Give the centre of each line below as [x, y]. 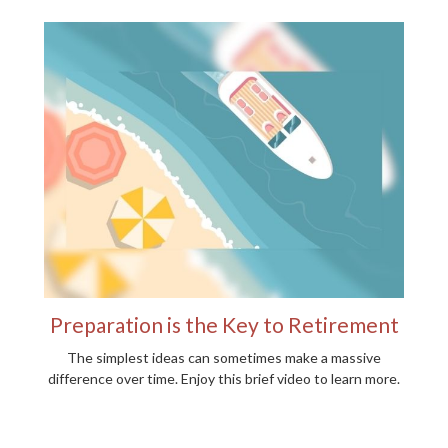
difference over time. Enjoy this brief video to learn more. [224, 379]
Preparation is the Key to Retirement [224, 325]
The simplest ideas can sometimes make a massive [224, 358]
